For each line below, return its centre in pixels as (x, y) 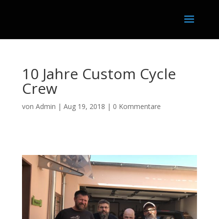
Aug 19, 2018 (84, 106)
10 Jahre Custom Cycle (99, 74)
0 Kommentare (137, 106)
